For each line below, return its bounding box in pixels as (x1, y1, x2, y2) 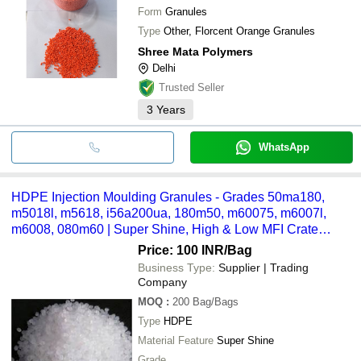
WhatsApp (258, 140, 309, 153)
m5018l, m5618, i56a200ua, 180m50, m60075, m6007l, (11, 205, 326, 220)
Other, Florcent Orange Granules (164, 24, 315, 37)
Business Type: (138, 260, 215, 274)
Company (138, 275, 187, 288)
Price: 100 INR (138, 243, 224, 257)
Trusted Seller (159, 81, 224, 93)
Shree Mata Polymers (138, 44, 253, 58)
